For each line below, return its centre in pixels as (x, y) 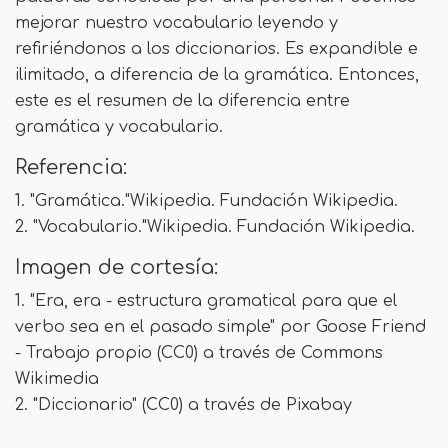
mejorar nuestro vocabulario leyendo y (176, 22)
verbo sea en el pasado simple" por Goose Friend (220, 326)
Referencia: (71, 167)
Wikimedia (57, 378)
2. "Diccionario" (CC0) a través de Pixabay (183, 404)
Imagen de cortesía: (116, 267)
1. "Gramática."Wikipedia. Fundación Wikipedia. (206, 200)
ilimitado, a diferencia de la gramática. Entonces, (217, 74)
